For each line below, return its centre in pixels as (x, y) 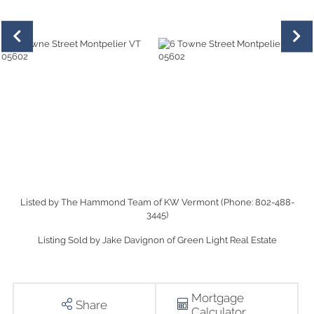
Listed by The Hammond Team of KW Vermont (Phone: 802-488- (157, 202)
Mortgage (218, 298)
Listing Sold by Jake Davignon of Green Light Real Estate (157, 240)
